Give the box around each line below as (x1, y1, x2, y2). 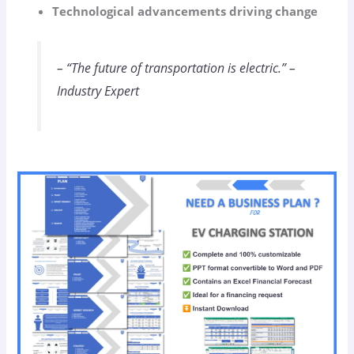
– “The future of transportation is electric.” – (56, 58, 296, 77)
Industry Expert (56, 81, 139, 100)
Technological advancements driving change (52, 2, 318, 19)
